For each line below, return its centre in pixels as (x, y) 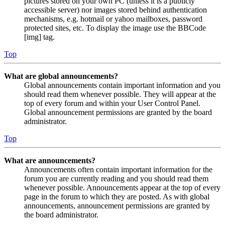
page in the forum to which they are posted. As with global (117, 197)
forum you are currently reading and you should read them (116, 179)
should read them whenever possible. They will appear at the (120, 94)
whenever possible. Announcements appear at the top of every (122, 188)
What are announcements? (50, 161)
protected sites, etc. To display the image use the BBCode (115, 28)
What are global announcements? (61, 76)
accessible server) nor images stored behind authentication (116, 10)
